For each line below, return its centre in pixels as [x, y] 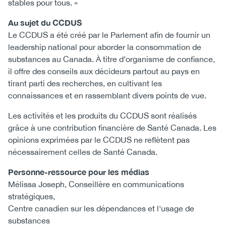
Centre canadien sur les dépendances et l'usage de [101, 208]
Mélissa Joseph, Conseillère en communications [96, 184]
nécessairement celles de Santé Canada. [83, 152]
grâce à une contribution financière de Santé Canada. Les [112, 128]
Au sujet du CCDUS [45, 22]
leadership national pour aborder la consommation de [105, 47]
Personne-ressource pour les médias [79, 172]
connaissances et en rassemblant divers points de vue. [107, 95]
